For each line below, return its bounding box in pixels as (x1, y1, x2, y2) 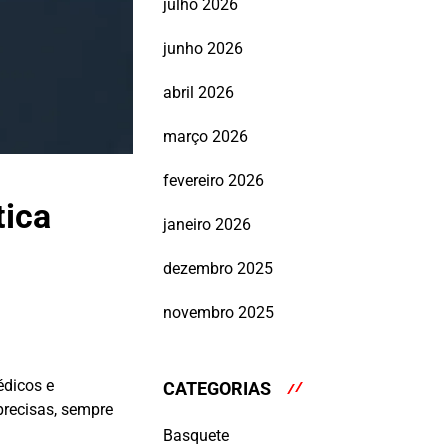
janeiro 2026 (163, 215, 251, 235)
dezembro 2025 (163, 259, 273, 279)
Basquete (163, 425, 229, 445)
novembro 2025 (163, 303, 274, 323)
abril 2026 (163, 83, 234, 103)
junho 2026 (163, 39, 243, 59)
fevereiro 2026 (163, 171, 264, 191)
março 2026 (163, 127, 248, 147)
